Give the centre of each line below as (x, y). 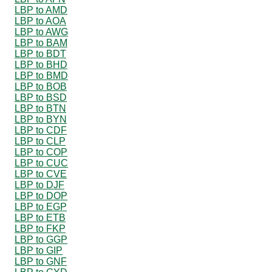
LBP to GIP (39, 250)
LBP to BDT (40, 53)
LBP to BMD (41, 75)
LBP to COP (41, 152)
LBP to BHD (41, 64)
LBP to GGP (41, 239)
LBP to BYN (41, 119)
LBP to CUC (41, 163)
